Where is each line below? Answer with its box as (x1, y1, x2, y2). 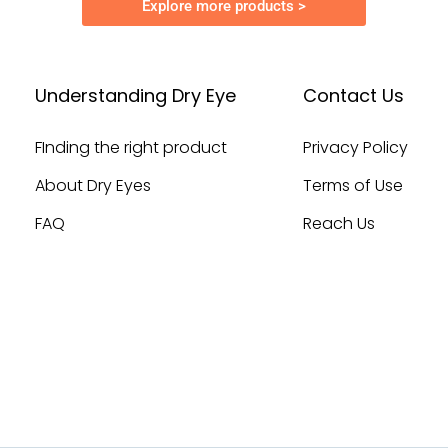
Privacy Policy (302, 135, 408, 159)
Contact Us (302, 82, 404, 108)
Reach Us (302, 211, 375, 235)
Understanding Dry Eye (35, 82, 237, 108)
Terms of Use (302, 173, 403, 197)
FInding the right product (35, 135, 228, 159)
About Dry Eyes (35, 173, 152, 197)
